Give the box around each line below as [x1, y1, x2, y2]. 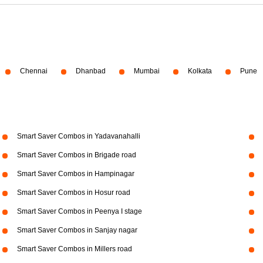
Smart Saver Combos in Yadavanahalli [16, 132, 140, 140]
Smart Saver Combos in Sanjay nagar [16, 226, 137, 234]
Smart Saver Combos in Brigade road [16, 151, 136, 159]
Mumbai [134, 67, 160, 75]
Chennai [20, 67, 48, 75]
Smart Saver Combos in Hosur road [16, 188, 130, 197]
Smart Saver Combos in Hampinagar [16, 170, 134, 178]
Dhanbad [76, 67, 106, 75]
